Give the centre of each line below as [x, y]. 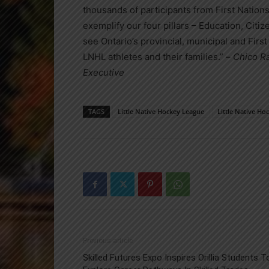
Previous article [108, 241]
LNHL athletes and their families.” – [158, 57]
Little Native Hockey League [161, 111]
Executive [104, 72]
